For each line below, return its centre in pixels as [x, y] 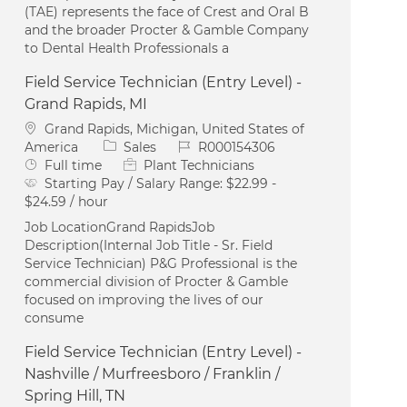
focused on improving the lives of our [144, 299]
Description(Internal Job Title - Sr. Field [149, 245]
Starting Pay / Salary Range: [136, 183]
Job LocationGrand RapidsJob [120, 227]
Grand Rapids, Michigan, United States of [175, 129]
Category [133, 146]
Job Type [52, 164]
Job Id [197, 146]
